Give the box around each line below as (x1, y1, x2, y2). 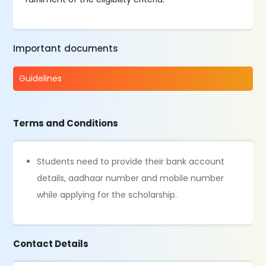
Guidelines (19, 72, 62, 84)
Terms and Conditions (13, 117, 119, 129)
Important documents (13, 42, 119, 55)
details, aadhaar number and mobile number (37, 172, 224, 184)
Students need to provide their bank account (37, 156, 225, 167)
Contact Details (13, 237, 89, 250)
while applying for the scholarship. (37, 189, 180, 201)
